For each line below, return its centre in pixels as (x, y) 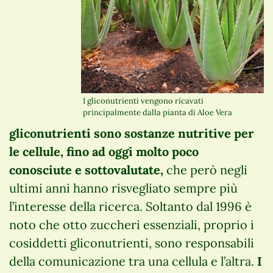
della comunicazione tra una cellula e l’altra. (133, 261)
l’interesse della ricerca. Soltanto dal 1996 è (130, 207)
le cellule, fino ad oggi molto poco (104, 152)
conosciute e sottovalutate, (86, 170)
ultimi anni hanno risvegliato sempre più (123, 188)
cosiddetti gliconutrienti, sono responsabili (132, 243)
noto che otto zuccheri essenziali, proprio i (132, 225)
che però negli (205, 170)
